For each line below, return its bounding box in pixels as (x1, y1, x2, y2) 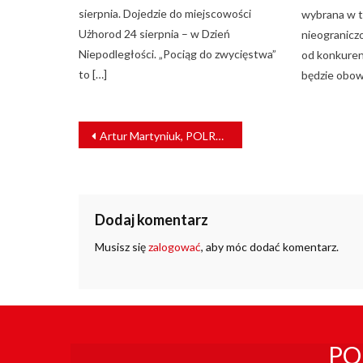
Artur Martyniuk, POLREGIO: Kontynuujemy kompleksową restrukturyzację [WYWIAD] (100, 129, 216, 143)
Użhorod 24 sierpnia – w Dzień (79, 27, 231, 41)
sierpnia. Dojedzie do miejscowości (79, 6, 252, 21)
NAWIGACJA (78, 119, 186, 138)
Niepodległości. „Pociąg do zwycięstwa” (79, 47, 277, 62)
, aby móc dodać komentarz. (201, 240, 339, 254)
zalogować (148, 240, 201, 254)
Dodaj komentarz (95, 211, 208, 229)
